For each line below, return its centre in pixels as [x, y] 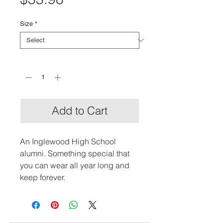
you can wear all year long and [75, 165]
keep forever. [43, 177]
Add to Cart [80, 111]
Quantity [32, 60]
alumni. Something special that [75, 153]
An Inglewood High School [68, 141]
